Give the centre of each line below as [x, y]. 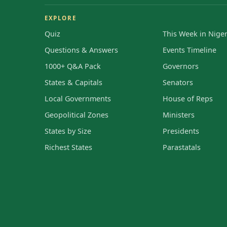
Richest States [68, 147]
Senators [178, 82]
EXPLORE [61, 18]
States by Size [68, 131]
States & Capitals [73, 82]
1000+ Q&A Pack [73, 66]
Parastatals [181, 147]
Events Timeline [189, 50]
